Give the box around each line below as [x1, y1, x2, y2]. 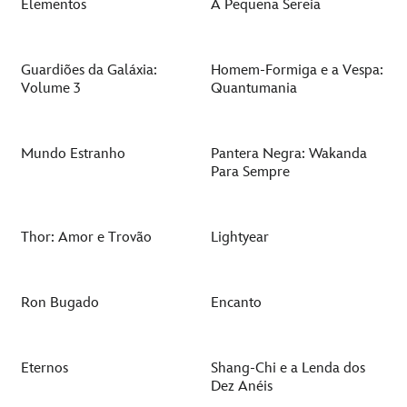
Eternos [21, 359, 68, 377]
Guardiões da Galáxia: [21, 61, 157, 79]
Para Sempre [211, 163, 290, 181]
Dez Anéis [211, 377, 273, 395]
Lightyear [211, 228, 269, 246]
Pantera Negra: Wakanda [211, 144, 367, 163]
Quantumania [211, 79, 297, 97]
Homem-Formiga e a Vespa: [211, 61, 383, 79]
